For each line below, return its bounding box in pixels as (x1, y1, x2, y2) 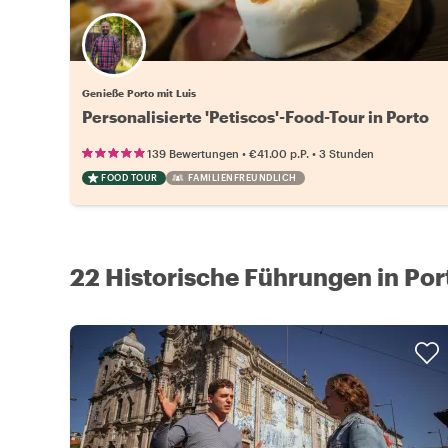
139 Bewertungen (147, 146, 239, 160)
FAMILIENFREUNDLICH (187, 171, 297, 183)
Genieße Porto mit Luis (82, 86, 197, 99)
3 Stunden (319, 146, 374, 160)
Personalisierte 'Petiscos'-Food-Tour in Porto (82, 106, 429, 126)
